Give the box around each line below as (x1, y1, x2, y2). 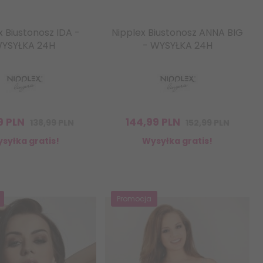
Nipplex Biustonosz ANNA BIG (112, 26, 243, 40)
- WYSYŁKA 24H (142, 39, 213, 53)
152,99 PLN (185, 117, 230, 129)
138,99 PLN (30, 117, 74, 129)
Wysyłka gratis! (142, 135, 213, 147)
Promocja (117, 194, 151, 204)
